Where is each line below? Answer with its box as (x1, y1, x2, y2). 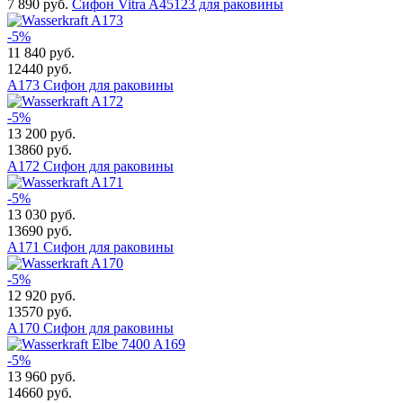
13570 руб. (7, 304, 72, 320)
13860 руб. (7, 142, 72, 158)
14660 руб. (7, 385, 72, 401)
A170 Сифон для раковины (7, 320, 174, 336)
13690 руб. (7, 223, 72, 239)
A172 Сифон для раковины (7, 158, 174, 175)
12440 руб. (7, 61, 72, 77)
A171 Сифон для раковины (7, 239, 174, 255)
